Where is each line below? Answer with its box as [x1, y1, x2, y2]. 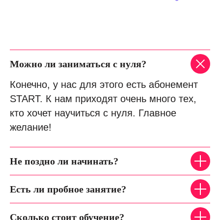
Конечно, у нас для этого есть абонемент [10, 79, 198, 90]
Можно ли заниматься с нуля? [10, 58, 146, 69]
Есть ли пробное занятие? [10, 184, 126, 194]
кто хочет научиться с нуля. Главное [10, 108, 176, 118]
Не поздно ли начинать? [10, 156, 118, 166]
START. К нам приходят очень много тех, [10, 93, 196, 104]
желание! [10, 122, 52, 133]
